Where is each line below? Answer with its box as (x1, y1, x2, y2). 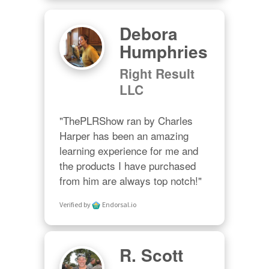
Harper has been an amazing (59, 127, 189, 143)
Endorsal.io (102, 200, 136, 210)
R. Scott (119, 243, 183, 268)
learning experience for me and (59, 142, 198, 158)
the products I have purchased (59, 157, 196, 173)
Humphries (119, 38, 208, 64)
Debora (119, 20, 178, 46)
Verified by (59, 200, 92, 210)
